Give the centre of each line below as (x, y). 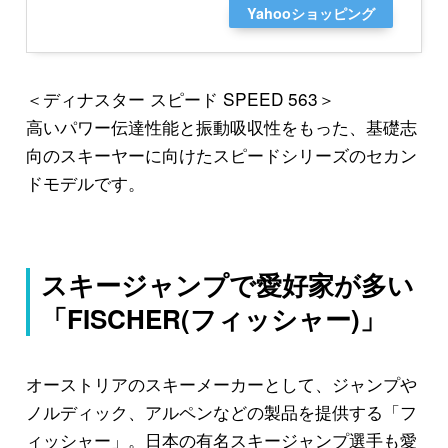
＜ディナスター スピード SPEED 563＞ (180, 98)
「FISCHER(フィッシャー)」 (214, 318)
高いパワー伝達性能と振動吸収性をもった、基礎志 (221, 126)
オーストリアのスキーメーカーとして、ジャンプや (221, 384)
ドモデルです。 (85, 182)
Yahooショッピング (310, 12)
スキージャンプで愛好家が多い (228, 284)
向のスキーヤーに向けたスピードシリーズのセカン (221, 154)
